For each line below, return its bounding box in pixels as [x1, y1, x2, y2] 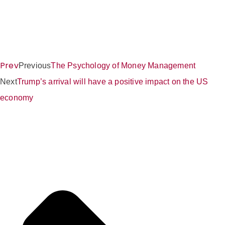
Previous [18, 61, 51, 70]
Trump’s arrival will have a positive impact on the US [17, 77, 208, 86]
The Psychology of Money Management [51, 61, 196, 70]
